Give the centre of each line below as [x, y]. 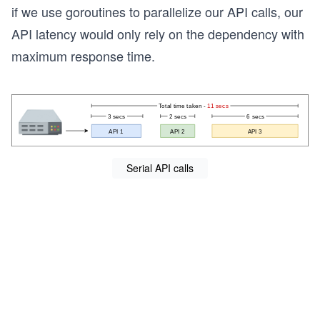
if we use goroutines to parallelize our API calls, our [157, 11]
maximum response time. [83, 56]
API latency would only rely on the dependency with [158, 34]
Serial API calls [160, 167]
